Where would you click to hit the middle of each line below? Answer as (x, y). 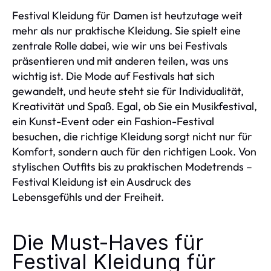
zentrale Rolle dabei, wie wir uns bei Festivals (120, 46)
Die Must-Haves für (108, 242)
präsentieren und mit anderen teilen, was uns (120, 61)
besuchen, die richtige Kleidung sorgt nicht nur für (132, 136)
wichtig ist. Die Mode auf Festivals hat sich (113, 76)
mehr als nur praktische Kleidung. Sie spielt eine (126, 31)
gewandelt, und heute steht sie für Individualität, (128, 91)
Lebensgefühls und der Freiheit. (88, 197)
